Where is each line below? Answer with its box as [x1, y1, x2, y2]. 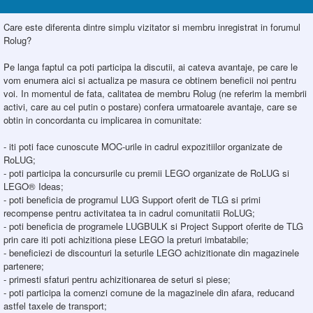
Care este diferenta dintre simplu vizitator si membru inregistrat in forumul [3, 20, 300, 34]
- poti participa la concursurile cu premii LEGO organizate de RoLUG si [3, 166, 289, 180]
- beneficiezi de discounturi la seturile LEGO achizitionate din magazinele [3, 246, 299, 259]
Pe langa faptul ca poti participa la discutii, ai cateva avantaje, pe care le [3, 60, 298, 73]
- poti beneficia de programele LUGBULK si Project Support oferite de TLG [3, 219, 303, 233]
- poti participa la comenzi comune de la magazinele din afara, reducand [3, 286, 294, 299]
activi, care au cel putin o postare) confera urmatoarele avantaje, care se [3, 100, 297, 113]
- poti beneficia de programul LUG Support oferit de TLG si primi [3, 193, 261, 206]
